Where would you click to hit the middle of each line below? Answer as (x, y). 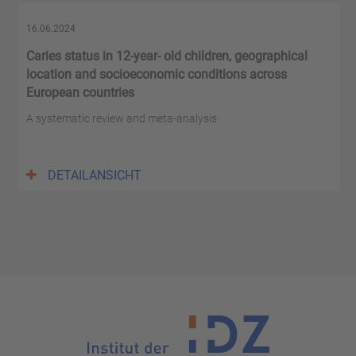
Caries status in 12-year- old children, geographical (167, 56)
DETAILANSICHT (95, 175)
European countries (80, 92)
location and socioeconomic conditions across (157, 74)
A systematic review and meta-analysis (122, 118)
